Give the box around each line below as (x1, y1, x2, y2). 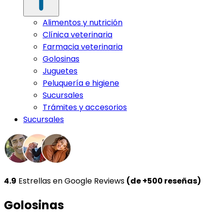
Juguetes (43, 65, 77, 77)
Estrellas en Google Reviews (16, 175, 126, 186)
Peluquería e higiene (43, 77, 119, 89)
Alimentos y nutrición (43, 16, 123, 28)
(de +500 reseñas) (126, 175, 201, 186)
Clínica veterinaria (43, 29, 112, 40)
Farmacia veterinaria (43, 41, 123, 52)
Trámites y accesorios (43, 101, 127, 113)
